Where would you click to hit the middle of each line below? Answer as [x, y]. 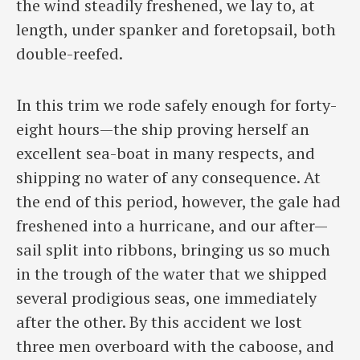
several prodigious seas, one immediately [166, 298]
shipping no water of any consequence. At [168, 178]
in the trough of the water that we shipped [172, 274]
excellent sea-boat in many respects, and [166, 153]
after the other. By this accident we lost [159, 322]
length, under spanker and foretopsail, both [176, 29]
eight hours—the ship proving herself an [163, 129]
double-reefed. [70, 53]
